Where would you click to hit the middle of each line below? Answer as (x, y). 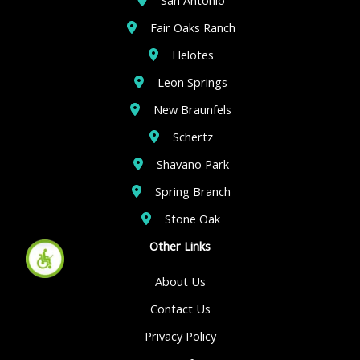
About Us (180, 281)
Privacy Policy (180, 335)
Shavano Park (192, 164)
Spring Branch (192, 191)
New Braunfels (192, 109)
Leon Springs (192, 82)
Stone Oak (192, 218)
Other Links (180, 245)
